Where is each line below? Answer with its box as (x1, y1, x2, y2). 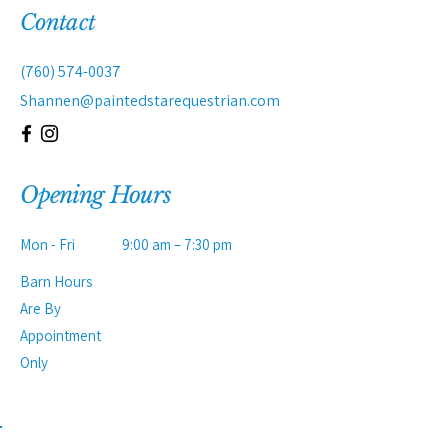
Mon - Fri (20, 235, 75, 254)
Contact (20, 9, 95, 36)
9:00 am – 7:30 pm (122, 235, 232, 254)
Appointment (20, 326, 101, 345)
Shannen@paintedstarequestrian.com (20, 90, 280, 111)
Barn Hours (20, 272, 92, 291)
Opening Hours (20, 181, 172, 209)
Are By (20, 299, 61, 318)
